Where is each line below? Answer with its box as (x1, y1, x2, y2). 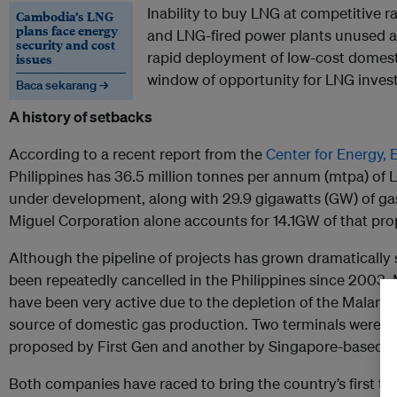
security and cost (16, 35, 115, 54)
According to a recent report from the (9, 144, 266, 164)
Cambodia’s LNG (16, 7, 113, 26)
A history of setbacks (9, 107, 152, 127)
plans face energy (16, 21, 118, 40)
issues (16, 50, 52, 68)
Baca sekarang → (16, 77, 108, 94)
